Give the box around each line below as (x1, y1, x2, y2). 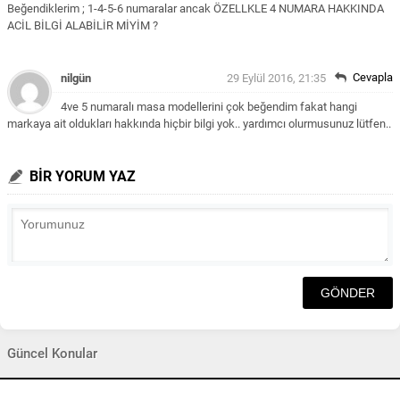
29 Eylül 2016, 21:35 (227, 71, 326, 85)
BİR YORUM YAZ (29, 168, 136, 185)
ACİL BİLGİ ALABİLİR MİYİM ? (7, 19, 158, 32)
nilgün (61, 71, 91, 85)
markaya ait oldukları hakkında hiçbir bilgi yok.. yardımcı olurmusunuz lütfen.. (7, 117, 391, 130)
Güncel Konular (7, 346, 97, 362)
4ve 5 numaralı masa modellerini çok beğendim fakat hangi (61, 100, 357, 113)
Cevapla (353, 71, 393, 84)
